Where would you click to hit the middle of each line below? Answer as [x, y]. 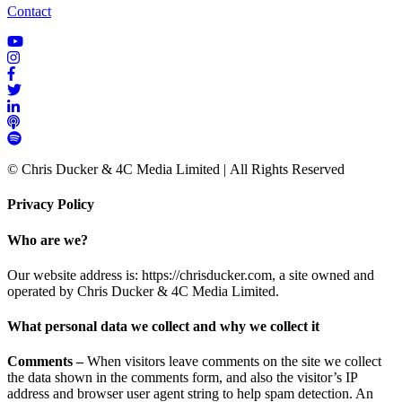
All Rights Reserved [289, 170]
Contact [29, 12]
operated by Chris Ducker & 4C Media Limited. [143, 291]
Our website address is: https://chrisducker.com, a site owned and [191, 275]
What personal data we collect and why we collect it [163, 327]
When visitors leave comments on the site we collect [234, 362]
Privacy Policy [51, 205]
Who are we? [48, 240]
